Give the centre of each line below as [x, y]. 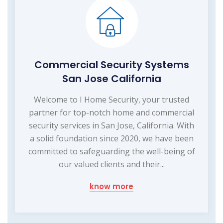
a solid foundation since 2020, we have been [111, 138]
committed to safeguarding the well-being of [111, 151]
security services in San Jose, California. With [111, 125]
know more [111, 186]
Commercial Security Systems [111, 64]
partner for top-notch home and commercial [111, 112]
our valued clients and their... [111, 164]
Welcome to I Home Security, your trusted [111, 99]
